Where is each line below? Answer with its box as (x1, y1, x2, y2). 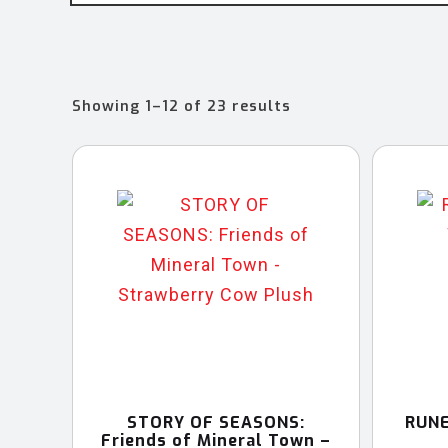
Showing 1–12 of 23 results (72, 96, 291, 116)
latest (290, 143, 340, 163)
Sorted (290, 95, 345, 115)
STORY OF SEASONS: (127, 411, 305, 433)
